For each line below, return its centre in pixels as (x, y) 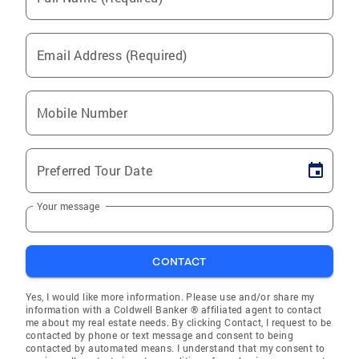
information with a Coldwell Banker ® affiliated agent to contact (174, 310)
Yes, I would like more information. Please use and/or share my (170, 297)
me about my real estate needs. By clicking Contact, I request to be (179, 323)
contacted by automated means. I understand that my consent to (175, 348)
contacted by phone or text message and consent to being (159, 335)
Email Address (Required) (112, 55)
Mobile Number (83, 113)
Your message (69, 206)
